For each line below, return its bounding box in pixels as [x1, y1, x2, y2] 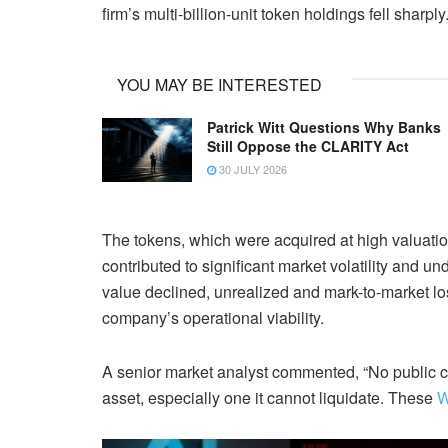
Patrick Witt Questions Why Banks [207, 116, 441, 137]
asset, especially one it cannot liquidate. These [102, 386, 437, 410]
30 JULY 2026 [216, 160, 287, 177]
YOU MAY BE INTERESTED [117, 72, 322, 96]
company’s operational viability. [102, 306, 324, 330]
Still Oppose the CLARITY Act [207, 135, 409, 156]
